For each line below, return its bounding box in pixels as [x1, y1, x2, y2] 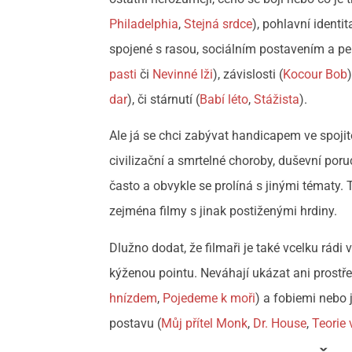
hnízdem [109, 290, 158, 306]
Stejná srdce [184, 16, 253, 31]
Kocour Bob [283, 66, 348, 82]
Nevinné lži [152, 66, 214, 82]
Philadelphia [109, 16, 179, 31]
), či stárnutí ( [127, 91, 200, 107]
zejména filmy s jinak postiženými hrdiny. [109, 203, 338, 219]
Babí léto [200, 91, 249, 107]
